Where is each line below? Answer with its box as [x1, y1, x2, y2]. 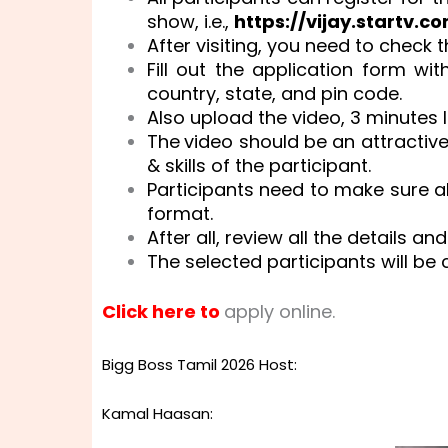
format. [147, 200, 213, 226]
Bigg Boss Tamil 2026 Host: [102, 354, 297, 375]
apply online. [224, 299, 335, 324]
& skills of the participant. [147, 152, 371, 178]
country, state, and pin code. [147, 80, 402, 106]
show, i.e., [147, 8, 234, 34]
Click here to [102, 299, 224, 324]
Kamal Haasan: [102, 403, 213, 424]
